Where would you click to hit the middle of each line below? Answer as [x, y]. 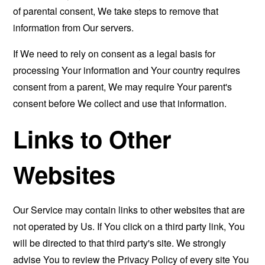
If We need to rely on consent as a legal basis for [114, 54]
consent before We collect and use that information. [120, 103]
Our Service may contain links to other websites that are [129, 210]
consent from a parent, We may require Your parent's [123, 87]
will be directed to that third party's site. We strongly [120, 243]
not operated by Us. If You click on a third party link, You [129, 226]
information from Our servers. [74, 28]
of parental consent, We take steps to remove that [116, 11]
